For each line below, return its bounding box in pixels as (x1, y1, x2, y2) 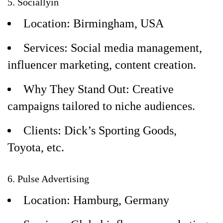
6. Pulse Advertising (7, 173, 89, 184)
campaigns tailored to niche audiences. (7, 100, 195, 112)
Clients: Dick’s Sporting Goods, (23, 124, 177, 137)
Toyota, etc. (7, 141, 64, 154)
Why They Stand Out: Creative (23, 83, 174, 96)
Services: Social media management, (23, 41, 202, 54)
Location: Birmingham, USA (23, 17, 164, 30)
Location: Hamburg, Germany (23, 194, 169, 207)
